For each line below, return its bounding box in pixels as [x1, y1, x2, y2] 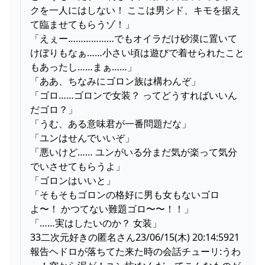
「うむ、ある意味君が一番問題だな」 [30, 117, 191, 130]
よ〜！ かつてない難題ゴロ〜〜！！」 [30, 202, 193, 215]
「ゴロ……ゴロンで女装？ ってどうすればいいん [30, 88, 237, 102]
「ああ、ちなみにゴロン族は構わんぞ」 [30, 74, 201, 88]
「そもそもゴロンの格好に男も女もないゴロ [30, 188, 219, 201]
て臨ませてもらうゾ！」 [30, 17, 134, 31]
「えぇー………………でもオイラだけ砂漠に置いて [30, 31, 237, 45]
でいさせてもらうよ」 [30, 159, 125, 173]
